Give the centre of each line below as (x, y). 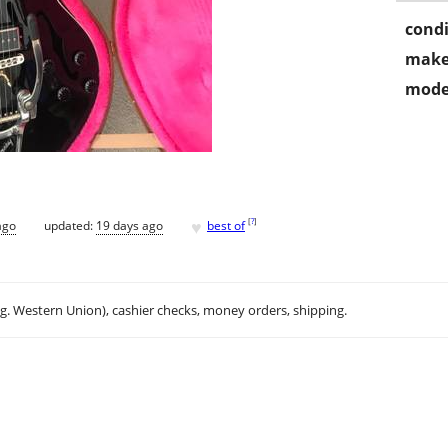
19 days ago (129, 225)
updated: (70, 225)
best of (226, 225)
